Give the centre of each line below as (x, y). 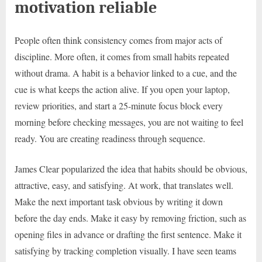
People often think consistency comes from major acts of (118, 40)
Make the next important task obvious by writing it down (119, 201)
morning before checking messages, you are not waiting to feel (129, 122)
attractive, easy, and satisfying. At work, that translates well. (124, 185)
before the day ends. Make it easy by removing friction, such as (130, 218)
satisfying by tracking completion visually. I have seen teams (125, 250)
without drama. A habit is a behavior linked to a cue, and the (126, 73)
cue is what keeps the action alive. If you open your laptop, (122, 89)
